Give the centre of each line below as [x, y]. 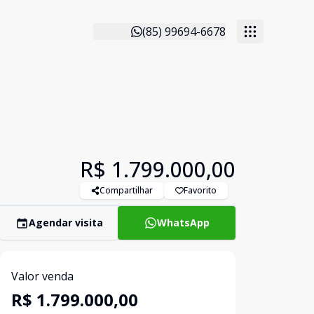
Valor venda [42, 276]
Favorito [200, 190]
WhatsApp [183, 223]
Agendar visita [66, 223]
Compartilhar [126, 190]
